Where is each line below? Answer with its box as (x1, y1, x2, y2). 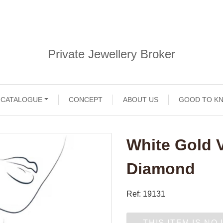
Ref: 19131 (126, 190, 165, 198)
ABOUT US (123, 96, 159, 104)
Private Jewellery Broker (48, 47, 175, 61)
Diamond (126, 160, 195, 178)
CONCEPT (69, 96, 103, 104)
